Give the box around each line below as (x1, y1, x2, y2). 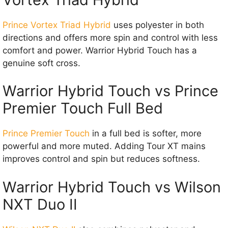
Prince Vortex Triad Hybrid (3, 19, 111, 30)
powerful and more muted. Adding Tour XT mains (3, 141, 206, 152)
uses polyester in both (111, 19, 204, 30)
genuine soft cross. (3, 58, 80, 68)
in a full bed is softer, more (90, 128, 202, 139)
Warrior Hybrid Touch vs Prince (3, 82, 218, 100)
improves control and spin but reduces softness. (3, 154, 200, 164)
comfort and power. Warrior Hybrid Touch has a (3, 45, 197, 55)
